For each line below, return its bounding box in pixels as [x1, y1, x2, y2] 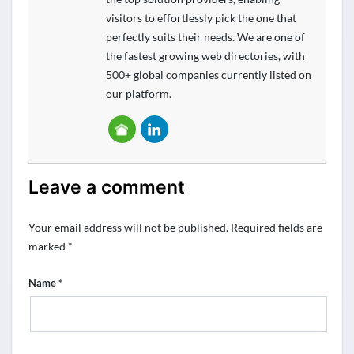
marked [28, 239, 68, 254]
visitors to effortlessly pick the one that [105, 11, 296, 25]
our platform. [105, 87, 171, 101]
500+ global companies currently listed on [105, 68, 311, 82]
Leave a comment [28, 176, 185, 199]
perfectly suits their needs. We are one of [105, 30, 305, 44]
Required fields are [231, 220, 322, 235]
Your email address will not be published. [28, 220, 228, 235]
